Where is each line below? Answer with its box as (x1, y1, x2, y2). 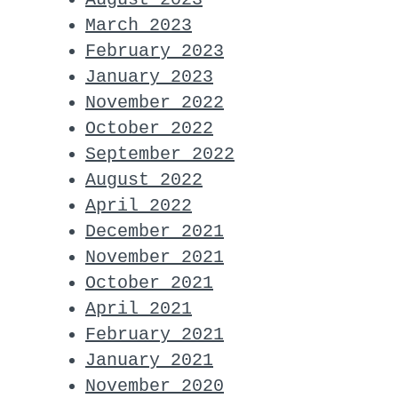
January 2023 (85, 66, 213, 87)
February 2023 (85, 40, 224, 61)
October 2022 (85, 117, 213, 139)
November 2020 (85, 375, 224, 396)
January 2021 (85, 349, 213, 370)
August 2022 (85, 169, 203, 190)
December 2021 (85, 220, 224, 242)
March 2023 (85, 14, 192, 36)
